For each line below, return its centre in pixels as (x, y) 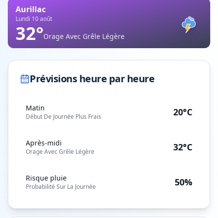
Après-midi (44, 143)
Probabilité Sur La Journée (61, 187)
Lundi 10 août (34, 19)
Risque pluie (46, 178)
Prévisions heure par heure (92, 79)
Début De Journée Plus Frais (64, 117)
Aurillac (31, 9)
